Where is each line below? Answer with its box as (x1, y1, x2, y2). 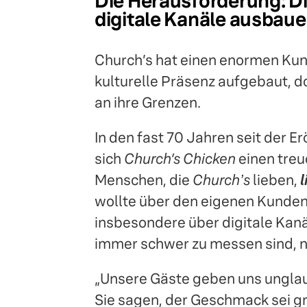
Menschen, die (95, 171, 193, 189)
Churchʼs (193, 171, 250, 189)
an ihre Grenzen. (95, 93, 201, 112)
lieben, (250, 171, 300, 189)
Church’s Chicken (124, 149, 236, 168)
